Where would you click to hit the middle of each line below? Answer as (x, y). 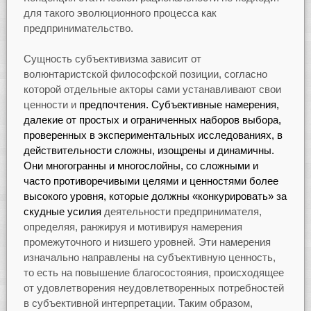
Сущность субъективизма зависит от (112, 59)
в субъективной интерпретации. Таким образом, (138, 303)
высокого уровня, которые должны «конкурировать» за (155, 196)
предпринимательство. (78, 28)
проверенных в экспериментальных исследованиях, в (153, 135)
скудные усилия (64, 212)
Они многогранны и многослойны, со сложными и (141, 166)
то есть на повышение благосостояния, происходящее (153, 273)
